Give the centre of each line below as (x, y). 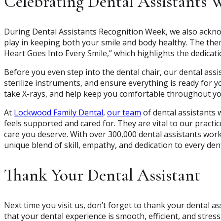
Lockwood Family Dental (58, 113)
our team (124, 113)
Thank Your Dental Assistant (102, 175)
